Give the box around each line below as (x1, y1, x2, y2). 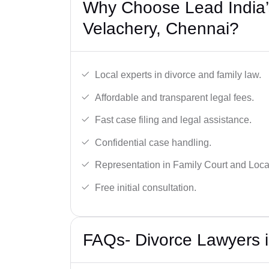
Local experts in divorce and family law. (95, 70, 261, 80)
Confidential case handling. (95, 137, 211, 148)
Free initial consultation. (95, 183, 196, 193)
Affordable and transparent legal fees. (95, 92, 254, 103)
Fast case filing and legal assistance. (95, 115, 252, 125)
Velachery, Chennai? (83, 19, 239, 38)
